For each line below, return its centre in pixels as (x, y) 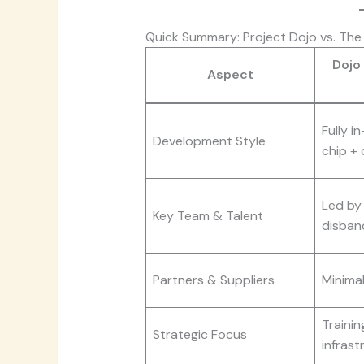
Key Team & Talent (208, 216)
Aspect (230, 75)
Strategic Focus (199, 335)
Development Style (209, 141)
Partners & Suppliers (213, 280)
